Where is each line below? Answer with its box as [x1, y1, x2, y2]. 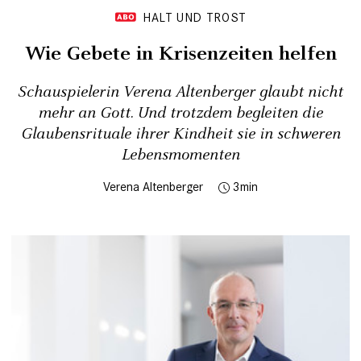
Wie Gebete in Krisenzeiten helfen [24, 39, 337, 68]
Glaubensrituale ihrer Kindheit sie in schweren [20, 122, 341, 145]
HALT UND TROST [143, 9, 247, 25]
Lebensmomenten [121, 143, 240, 166]
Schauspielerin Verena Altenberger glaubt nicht [18, 81, 343, 103]
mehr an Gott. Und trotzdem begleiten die [38, 102, 323, 124]
